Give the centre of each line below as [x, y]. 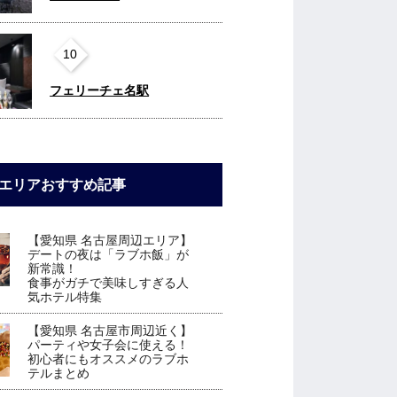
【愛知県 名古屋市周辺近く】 [110, 330]
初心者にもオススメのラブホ [109, 358]
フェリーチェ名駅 [100, 90]
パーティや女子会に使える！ [109, 344]
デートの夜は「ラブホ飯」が [109, 254]
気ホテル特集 [65, 296]
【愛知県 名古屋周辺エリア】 [110, 240]
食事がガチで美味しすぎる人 [109, 282]
